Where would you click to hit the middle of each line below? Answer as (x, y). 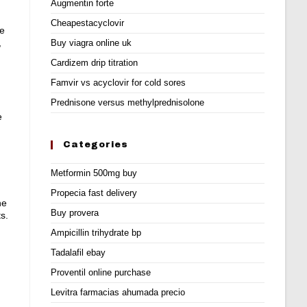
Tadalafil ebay (78, 253)
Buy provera (75, 213)
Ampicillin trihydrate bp (96, 233)
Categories (96, 145)
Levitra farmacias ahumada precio (118, 292)
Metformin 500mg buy (94, 173)
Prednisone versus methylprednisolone (128, 102)
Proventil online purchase (101, 272)
